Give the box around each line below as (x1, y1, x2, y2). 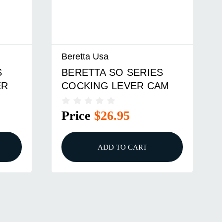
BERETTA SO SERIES (61, 66, 164, 78)
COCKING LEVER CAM (61, 80, 169, 91)
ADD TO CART (97, 143, 147, 152)
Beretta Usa (61, 51, 109, 62)
